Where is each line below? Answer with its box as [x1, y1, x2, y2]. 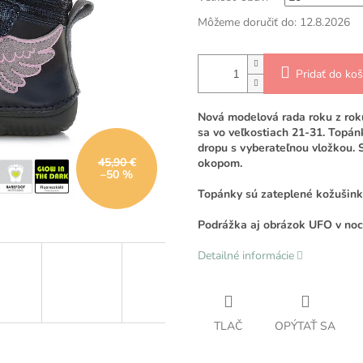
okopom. [198, 156, 242, 172]
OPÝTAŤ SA [275, 318, 335, 335]
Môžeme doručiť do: [198, 15, 297, 31]
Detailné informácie [198, 248, 294, 264]
